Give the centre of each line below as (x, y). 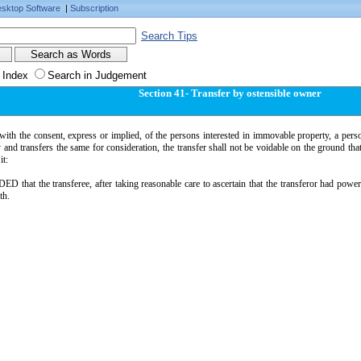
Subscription (94, 8)
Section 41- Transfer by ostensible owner (230, 93)
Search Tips (169, 36)
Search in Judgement (97, 75)
